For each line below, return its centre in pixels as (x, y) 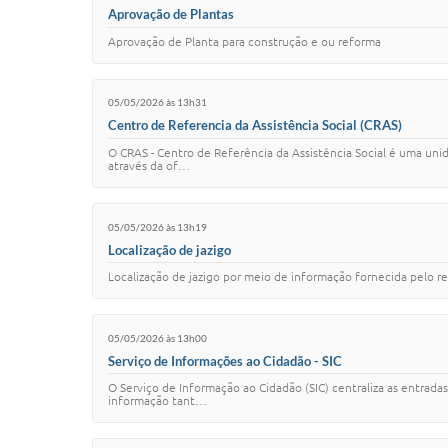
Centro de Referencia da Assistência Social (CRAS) (255, 125)
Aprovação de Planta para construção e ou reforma (244, 41)
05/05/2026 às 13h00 (157, 337)
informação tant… (157, 401)
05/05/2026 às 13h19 (157, 226)
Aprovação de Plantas (171, 13)
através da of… (149, 166)
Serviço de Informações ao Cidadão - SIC (225, 360)
